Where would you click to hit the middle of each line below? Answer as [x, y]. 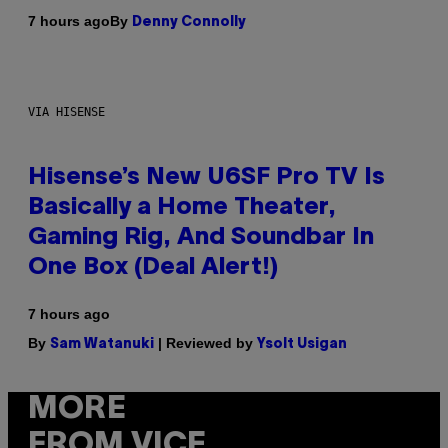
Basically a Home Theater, [182, 207]
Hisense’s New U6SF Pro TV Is [206, 177]
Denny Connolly [189, 22]
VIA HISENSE [66, 111]
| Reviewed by [205, 342]
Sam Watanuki [102, 344]
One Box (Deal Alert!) [153, 267]
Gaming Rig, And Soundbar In [201, 237]
